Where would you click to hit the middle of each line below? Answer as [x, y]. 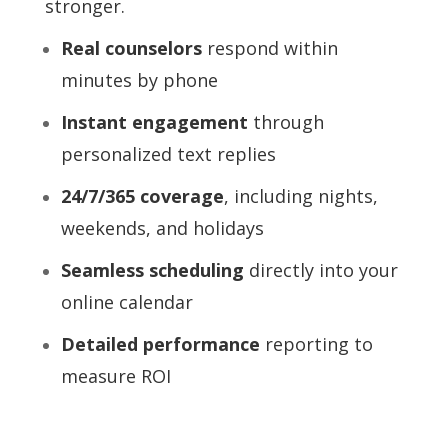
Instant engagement [154, 121]
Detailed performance [160, 343]
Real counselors [131, 47]
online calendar [126, 301]
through [285, 121]
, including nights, [300, 195]
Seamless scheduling [152, 269]
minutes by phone [139, 79]
